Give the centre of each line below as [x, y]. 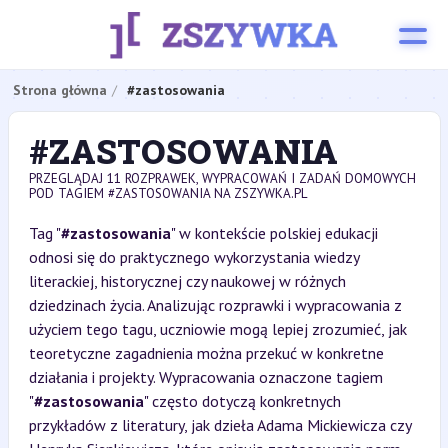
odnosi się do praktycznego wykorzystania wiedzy [193, 257]
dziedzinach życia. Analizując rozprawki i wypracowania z [215, 305]
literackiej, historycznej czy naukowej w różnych [187, 281]
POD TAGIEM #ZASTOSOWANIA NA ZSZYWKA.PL [168, 193]
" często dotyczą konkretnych [242, 401]
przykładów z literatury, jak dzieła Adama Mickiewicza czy [219, 425]
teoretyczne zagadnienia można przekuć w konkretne [206, 353]
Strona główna [59, 90]
